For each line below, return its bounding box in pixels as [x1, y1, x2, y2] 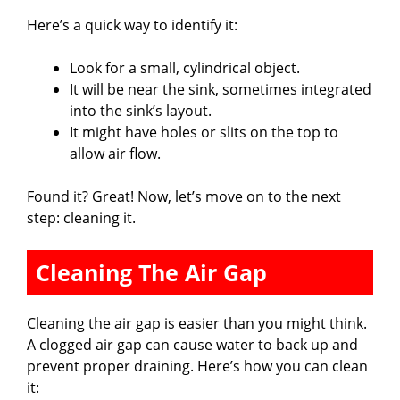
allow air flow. [70, 144, 161, 164]
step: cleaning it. [27, 208, 136, 229]
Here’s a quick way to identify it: [27, 15, 237, 36]
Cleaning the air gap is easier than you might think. [27, 313, 367, 334]
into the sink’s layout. [70, 101, 212, 121]
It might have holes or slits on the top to [70, 122, 338, 143]
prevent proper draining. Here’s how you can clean [27, 356, 368, 377]
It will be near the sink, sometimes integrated [70, 79, 371, 100]
